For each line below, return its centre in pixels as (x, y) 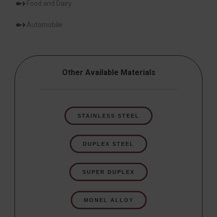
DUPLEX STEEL (108, 144)
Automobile (45, 24)
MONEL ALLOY (108, 200)
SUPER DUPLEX (108, 172)
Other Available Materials (108, 72)
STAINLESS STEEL (108, 116)
